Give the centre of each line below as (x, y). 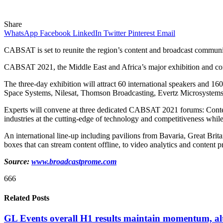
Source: (18, 161)
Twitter (115, 33)
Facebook (55, 33)
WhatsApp (21, 33)
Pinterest (141, 33)
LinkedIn (87, 33)
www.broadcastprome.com (74, 161)
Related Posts (27, 198)
